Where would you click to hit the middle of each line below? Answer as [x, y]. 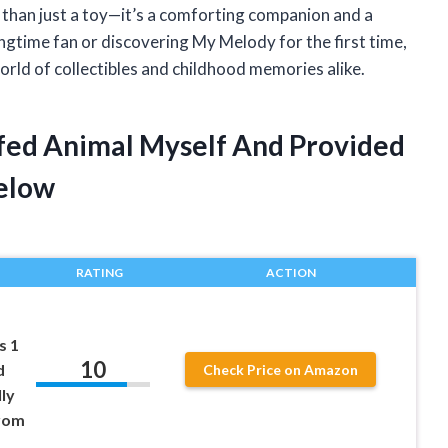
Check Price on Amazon [281, 369]
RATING [99, 272]
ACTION [290, 272]
